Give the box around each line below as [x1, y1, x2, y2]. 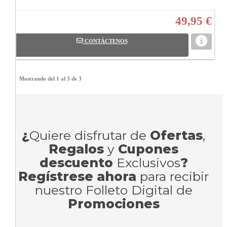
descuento [39, 155, 113, 170]
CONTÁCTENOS [84, 37, 128, 44]
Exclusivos [112, 155, 180, 170]
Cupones [118, 141, 178, 157]
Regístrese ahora [18, 168, 136, 184]
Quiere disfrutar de [29, 127, 150, 143]
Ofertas [150, 127, 203, 143]
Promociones [67, 196, 160, 211]
